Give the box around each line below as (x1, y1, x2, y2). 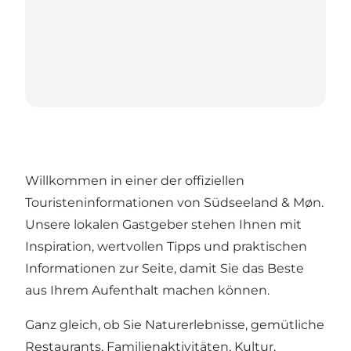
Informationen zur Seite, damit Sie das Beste (25, 261, 304, 277)
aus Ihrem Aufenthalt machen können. (25, 283, 270, 299)
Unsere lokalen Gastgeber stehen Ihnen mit (25, 217, 302, 233)
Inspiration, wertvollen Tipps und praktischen (25, 239, 307, 255)
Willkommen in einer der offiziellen (25, 173, 244, 189)
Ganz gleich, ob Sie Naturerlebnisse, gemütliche (25, 317, 324, 333)
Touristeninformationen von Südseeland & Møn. (25, 195, 324, 211)
